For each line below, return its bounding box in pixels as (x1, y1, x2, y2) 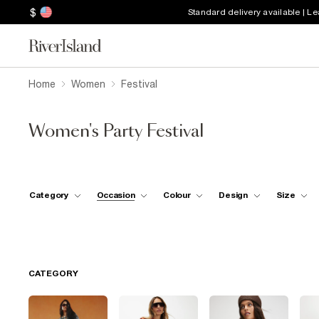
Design (219, 189, 248, 200)
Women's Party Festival (28, 123, 204, 140)
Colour (163, 189, 191, 200)
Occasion (96, 189, 135, 200)
